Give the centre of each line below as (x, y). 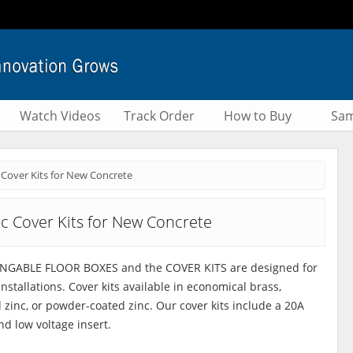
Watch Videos (60, 116)
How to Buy (257, 116)
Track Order (159, 116)
